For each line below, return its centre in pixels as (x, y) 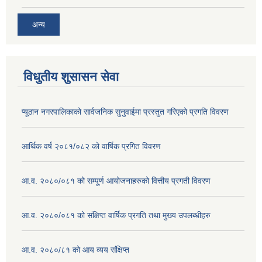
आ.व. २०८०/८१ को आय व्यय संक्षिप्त (75, 250)
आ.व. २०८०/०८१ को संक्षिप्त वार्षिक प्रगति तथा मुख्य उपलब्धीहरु (116, 216)
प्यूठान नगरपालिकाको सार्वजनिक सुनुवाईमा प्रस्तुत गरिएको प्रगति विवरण (125, 112)
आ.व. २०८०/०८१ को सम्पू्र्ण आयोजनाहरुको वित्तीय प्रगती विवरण (116, 181)
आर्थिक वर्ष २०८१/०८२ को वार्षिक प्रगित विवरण (91, 146)
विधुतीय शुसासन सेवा (71, 77)
